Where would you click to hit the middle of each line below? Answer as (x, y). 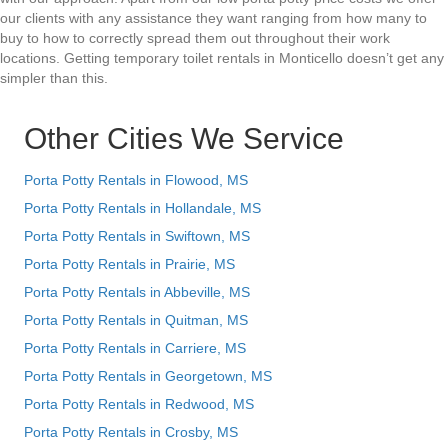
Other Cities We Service (184, 139)
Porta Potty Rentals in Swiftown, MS (137, 236)
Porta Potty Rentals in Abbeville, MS (137, 292)
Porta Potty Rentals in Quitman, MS (136, 320)
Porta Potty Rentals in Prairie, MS (129, 264)
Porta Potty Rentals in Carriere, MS (135, 348)
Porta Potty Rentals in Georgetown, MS (148, 376)
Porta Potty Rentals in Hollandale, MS (142, 208)
